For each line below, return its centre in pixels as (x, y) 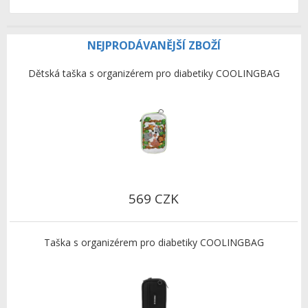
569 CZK (154, 199)
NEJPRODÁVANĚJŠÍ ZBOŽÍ (154, 46)
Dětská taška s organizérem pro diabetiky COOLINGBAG (154, 74)
